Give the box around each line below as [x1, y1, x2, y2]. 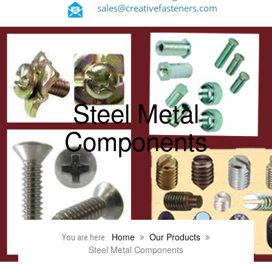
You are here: [62, 233, 107, 243]
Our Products [149, 231, 200, 243]
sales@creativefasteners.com [97, 2, 217, 14]
